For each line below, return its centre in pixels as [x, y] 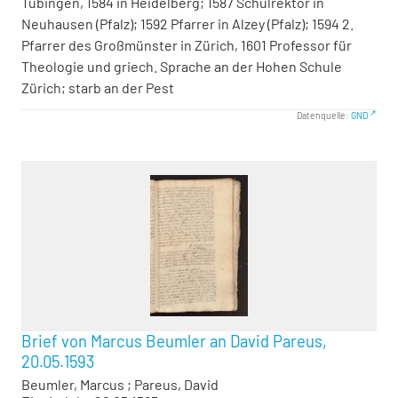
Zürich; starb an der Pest [98, 88]
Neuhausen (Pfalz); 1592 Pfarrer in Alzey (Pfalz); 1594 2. [187, 24]
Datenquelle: [323, 115]
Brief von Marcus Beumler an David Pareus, [174, 341]
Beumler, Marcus [73, 384]
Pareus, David [176, 384]
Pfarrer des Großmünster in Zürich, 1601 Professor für [187, 45]
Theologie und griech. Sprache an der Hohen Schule [182, 66]
